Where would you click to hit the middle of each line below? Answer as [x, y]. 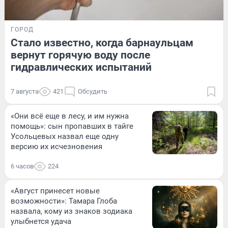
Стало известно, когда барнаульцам [102, 42]
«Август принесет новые [55, 191]
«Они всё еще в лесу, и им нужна [70, 116]
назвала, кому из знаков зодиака [72, 211]
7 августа [25, 91]
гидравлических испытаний [81, 67]
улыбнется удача [41, 221]
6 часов [22, 166]
